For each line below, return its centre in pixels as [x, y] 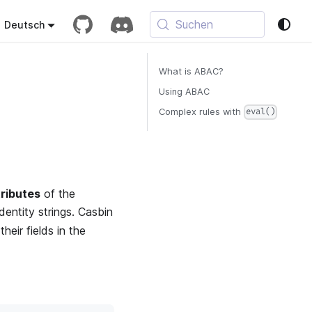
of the [58, 194]
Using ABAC [184, 92]
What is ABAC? [191, 71]
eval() [261, 112]
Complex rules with [201, 112]
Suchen [195, 24]
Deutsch [24, 24]
